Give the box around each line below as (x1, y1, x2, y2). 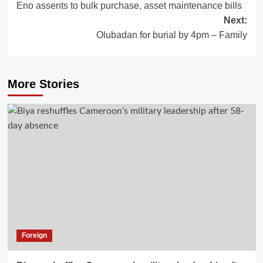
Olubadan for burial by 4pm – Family (96, 30, 247, 40)
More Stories (7, 77, 79, 90)
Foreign (21, 231, 47, 240)
